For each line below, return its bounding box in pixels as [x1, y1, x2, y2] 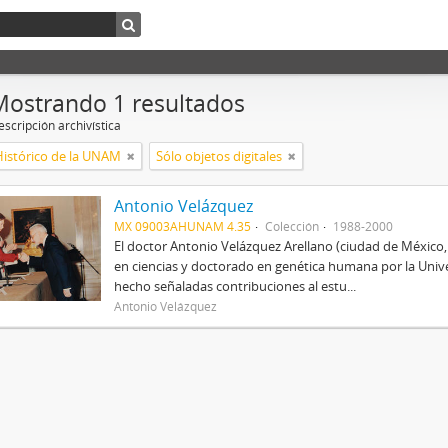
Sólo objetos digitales [156, 147, 282, 165]
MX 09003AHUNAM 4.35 [113, 218, 251, 234]
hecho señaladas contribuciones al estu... [113, 277, 356, 295]
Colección [264, 218, 319, 234]
